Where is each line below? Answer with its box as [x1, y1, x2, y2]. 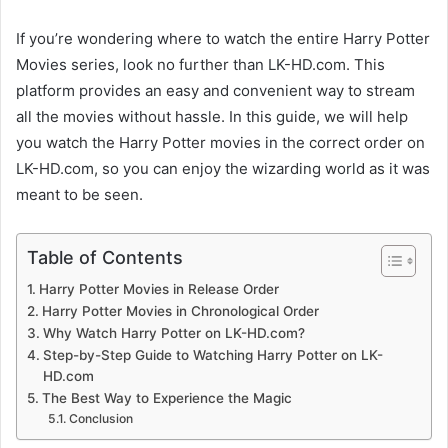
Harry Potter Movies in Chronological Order [41, 302, 319, 319]
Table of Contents [27, 246, 183, 268]
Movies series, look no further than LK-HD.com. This [16, 54, 385, 74]
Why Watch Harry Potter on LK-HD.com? [42, 324, 305, 341]
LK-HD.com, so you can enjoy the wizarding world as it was [16, 158, 430, 178]
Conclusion [68, 410, 133, 426]
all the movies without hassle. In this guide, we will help [16, 106, 408, 126]
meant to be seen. [16, 184, 143, 204]
